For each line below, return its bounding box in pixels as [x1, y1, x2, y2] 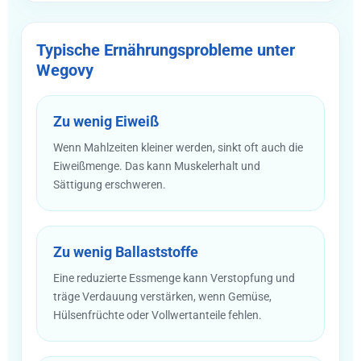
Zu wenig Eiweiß [53, 112, 159, 130]
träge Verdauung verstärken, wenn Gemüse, [53, 289, 272, 303]
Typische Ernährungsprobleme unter [36, 39, 295, 60]
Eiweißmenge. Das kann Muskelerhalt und [53, 159, 260, 172]
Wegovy [36, 60, 93, 80]
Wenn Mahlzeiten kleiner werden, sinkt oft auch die [53, 140, 303, 154]
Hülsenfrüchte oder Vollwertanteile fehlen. [53, 308, 262, 322]
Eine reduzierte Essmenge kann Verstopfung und [53, 271, 295, 284]
